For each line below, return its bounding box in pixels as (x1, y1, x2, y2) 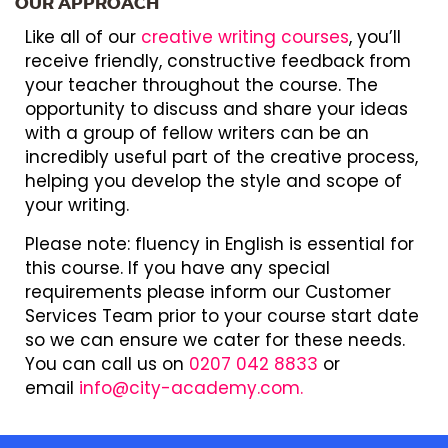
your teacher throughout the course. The (25, 72, 378, 97)
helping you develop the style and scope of (25, 168, 402, 193)
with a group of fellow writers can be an (25, 120, 369, 145)
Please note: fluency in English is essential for (25, 231, 414, 256)
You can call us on (25, 351, 189, 376)
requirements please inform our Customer (25, 279, 391, 304)
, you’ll (349, 24, 401, 49)
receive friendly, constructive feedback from (25, 48, 411, 73)
